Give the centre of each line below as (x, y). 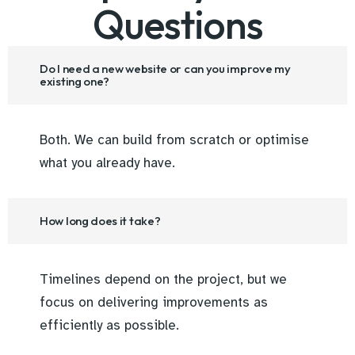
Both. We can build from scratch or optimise (174, 140)
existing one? (75, 82)
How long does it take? (100, 221)
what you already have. (107, 163)
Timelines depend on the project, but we (163, 280)
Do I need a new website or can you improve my (165, 69)
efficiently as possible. (109, 326)
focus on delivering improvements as (154, 303)
